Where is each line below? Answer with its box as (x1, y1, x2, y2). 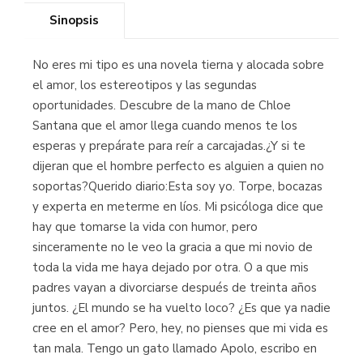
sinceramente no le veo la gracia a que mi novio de (32, 239, 313, 255)
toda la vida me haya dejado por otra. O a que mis (32, 259, 309, 275)
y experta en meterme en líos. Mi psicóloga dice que (32, 199, 323, 215)
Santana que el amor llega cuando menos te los (32, 117, 297, 134)
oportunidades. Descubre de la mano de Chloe (32, 97, 291, 113)
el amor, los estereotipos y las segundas (32, 77, 257, 93)
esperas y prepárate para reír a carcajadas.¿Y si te (32, 138, 305, 154)
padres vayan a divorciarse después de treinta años (32, 280, 317, 296)
